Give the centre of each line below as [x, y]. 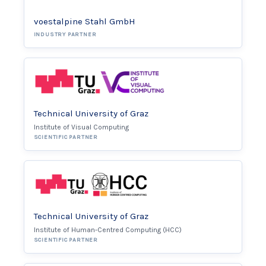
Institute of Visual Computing [81, 127]
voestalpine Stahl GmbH [84, 22]
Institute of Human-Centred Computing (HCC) [107, 230]
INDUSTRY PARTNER [65, 35]
